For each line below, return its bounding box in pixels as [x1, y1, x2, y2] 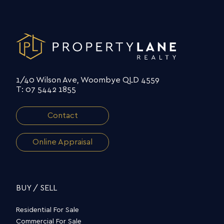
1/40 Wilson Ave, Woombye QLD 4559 [16, 76, 159, 84]
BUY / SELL [16, 184, 57, 192]
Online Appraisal [32, 138, 92, 146]
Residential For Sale [16, 206, 79, 213]
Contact [47, 111, 78, 119]
